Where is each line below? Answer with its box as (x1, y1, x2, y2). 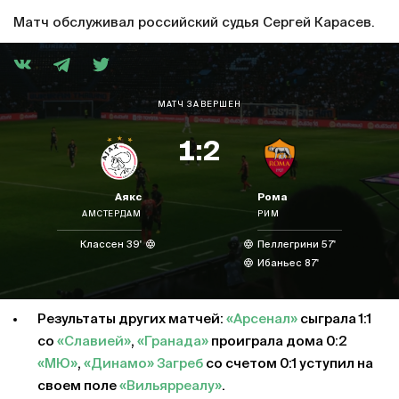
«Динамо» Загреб (84, 357, 203, 370)
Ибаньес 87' (257, 258, 319, 268)
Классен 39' (80, 240, 142, 249)
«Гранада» (137, 335, 208, 348)
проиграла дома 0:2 (208, 335, 347, 348)
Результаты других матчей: (37, 313, 226, 326)
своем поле (37, 379, 119, 393)
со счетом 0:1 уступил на (203, 357, 373, 370)
